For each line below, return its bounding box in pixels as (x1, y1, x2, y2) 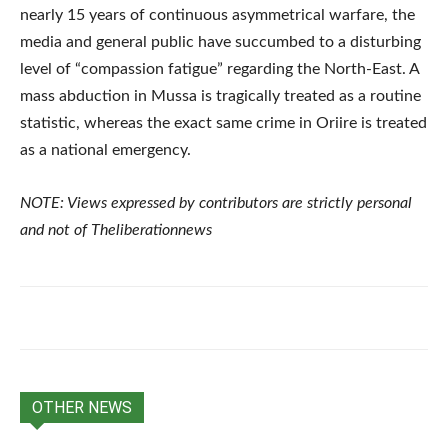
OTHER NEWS (32, 397, 132, 417)
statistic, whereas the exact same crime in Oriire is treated (20, 114, 427, 131)
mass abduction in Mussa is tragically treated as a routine (20, 87, 421, 104)
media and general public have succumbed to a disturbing (20, 33, 421, 50)
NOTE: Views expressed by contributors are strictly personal (20, 194, 412, 211)
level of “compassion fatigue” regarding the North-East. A (20, 60, 419, 77)
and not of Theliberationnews (20, 221, 212, 238)
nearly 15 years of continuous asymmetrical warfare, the (20, 6, 415, 23)
